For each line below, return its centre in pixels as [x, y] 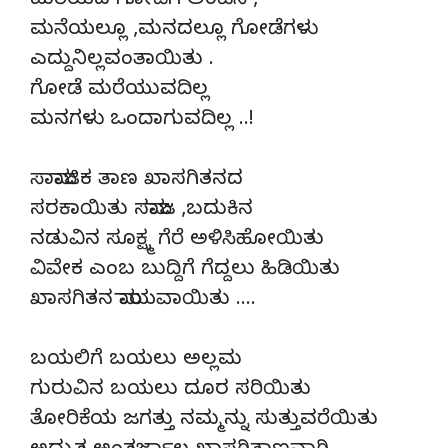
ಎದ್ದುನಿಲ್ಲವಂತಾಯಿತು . [122, 61]
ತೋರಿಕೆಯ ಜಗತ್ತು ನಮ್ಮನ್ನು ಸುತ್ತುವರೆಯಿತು [204, 421]
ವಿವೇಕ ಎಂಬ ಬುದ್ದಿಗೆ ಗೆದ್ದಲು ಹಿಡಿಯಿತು [185, 271]
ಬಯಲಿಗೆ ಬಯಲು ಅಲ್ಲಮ [136, 361]
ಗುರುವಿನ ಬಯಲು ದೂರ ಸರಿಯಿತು [170, 391]
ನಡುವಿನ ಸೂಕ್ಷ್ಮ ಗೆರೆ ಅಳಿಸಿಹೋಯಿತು [177, 241]
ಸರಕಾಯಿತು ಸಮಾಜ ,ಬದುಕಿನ [141, 211]
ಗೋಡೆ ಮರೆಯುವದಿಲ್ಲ [119, 91]
